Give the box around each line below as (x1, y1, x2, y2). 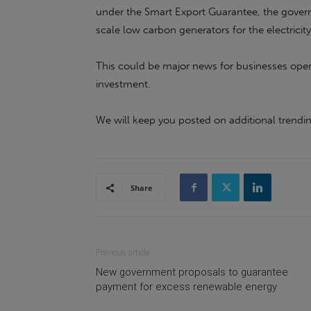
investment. (96, 78, 151, 90)
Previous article (96, 248, 149, 258)
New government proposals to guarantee (96, 266, 288, 278)
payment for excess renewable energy (96, 280, 277, 293)
